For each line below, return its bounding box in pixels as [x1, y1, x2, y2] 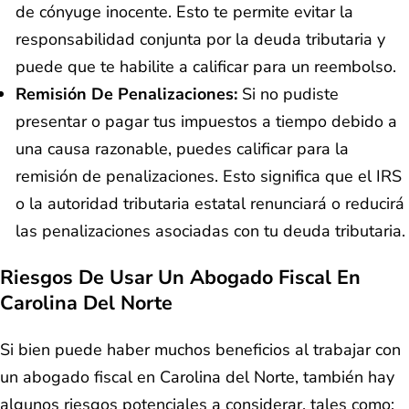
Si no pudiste [237, 83, 339, 106]
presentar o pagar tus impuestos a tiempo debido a [16, 110, 397, 133]
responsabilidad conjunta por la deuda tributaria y [16, 28, 385, 51]
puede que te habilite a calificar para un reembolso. [16, 56, 396, 79]
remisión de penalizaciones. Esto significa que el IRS [16, 165, 402, 188]
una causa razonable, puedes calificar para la [16, 138, 349, 161]
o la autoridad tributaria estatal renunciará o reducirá [16, 193, 404, 215]
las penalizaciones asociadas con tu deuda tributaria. [16, 220, 405, 243]
